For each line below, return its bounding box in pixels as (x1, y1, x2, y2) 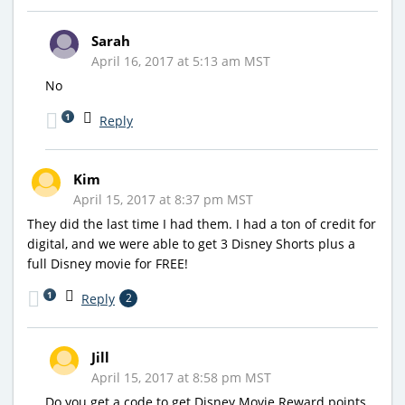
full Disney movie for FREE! (27, 254, 188, 272)
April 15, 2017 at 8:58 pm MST (91, 368, 271, 386)
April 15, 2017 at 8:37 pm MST (73, 190, 253, 208)
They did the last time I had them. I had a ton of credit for (27, 214, 376, 232)
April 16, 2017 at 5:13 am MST (91, 52, 270, 70)
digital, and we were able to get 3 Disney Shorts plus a (27, 234, 355, 252)
